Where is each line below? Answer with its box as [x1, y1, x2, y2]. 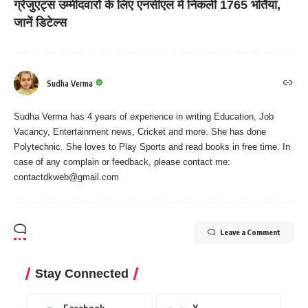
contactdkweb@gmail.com [14, 172, 119, 182]
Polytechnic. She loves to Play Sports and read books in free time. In [14, 142, 290, 152]
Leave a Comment [220, 228, 280, 236]
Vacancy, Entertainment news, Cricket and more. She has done [14, 126, 266, 137]
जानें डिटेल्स [14, 16, 67, 30]
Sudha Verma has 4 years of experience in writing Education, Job [14, 111, 274, 122]
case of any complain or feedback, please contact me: [14, 157, 230, 167]
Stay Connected [35, 267, 129, 280]
